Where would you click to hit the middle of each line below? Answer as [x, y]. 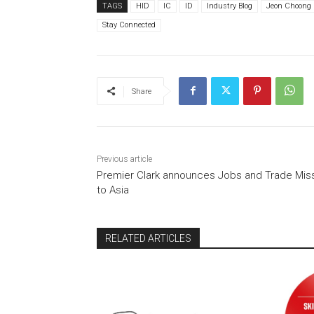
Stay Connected [129, 25]
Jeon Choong [289, 6]
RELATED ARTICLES [148, 239]
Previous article [124, 159]
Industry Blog [230, 6]
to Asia [113, 190]
